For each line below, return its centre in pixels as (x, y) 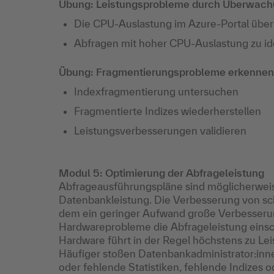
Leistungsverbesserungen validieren (160, 131)
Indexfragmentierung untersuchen (156, 91)
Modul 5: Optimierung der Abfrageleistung (161, 173)
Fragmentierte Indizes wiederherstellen (168, 111)
